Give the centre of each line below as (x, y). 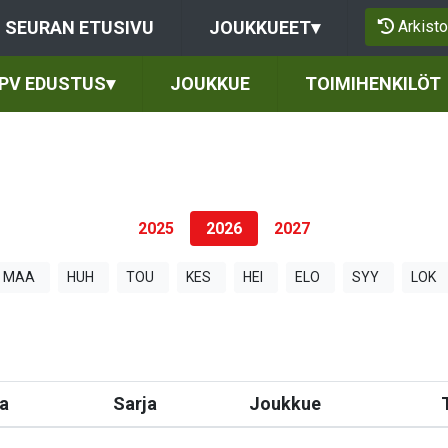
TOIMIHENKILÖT (373, 83)
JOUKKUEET (260, 27)
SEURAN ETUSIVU (79, 27)
